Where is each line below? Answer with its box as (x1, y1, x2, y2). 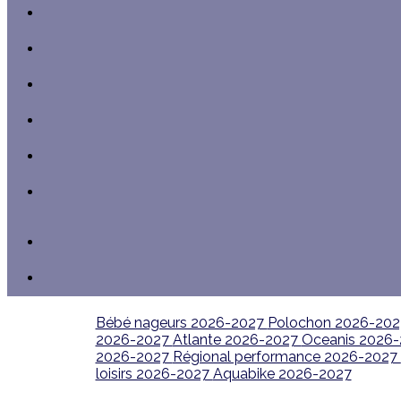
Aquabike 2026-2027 (212, 365, 352, 382)
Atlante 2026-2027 (172, 331, 302, 348)
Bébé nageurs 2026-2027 (95, 314, 268, 331)
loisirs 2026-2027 (95, 365, 213, 382)
